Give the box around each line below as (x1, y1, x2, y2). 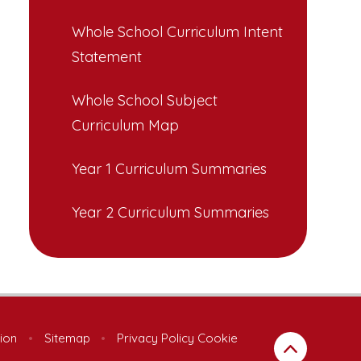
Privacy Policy (117, 330, 195, 346)
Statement (72, 48, 142, 67)
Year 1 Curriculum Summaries (72, 159, 267, 178)
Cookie (197, 330, 239, 346)
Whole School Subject (72, 91, 218, 110)
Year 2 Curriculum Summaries (72, 202, 269, 222)
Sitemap (44, 330, 90, 346)
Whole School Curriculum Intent (72, 23, 283, 42)
